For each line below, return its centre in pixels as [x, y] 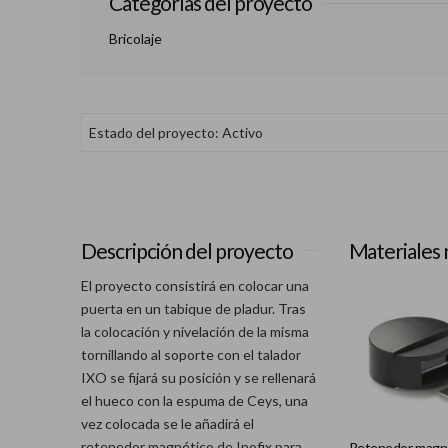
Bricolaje [135, 38]
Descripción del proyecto [187, 250]
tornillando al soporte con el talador [190, 355]
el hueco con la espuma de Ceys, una [194, 401]
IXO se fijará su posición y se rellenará [198, 378]
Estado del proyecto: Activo [175, 133]
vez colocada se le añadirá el [167, 424]
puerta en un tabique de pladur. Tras [193, 309]
